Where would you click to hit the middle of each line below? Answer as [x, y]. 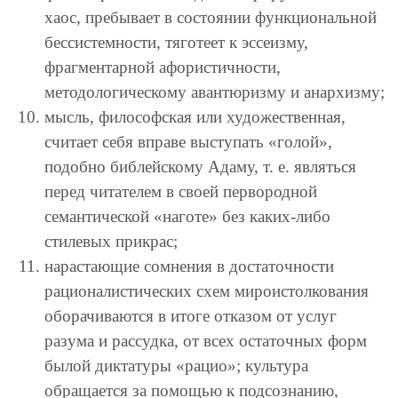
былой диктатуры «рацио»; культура [176, 366]
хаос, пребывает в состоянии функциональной [211, 18]
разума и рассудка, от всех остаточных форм [206, 341]
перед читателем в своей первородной [181, 192]
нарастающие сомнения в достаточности [189, 267]
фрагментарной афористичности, [163, 68]
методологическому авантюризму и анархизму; [215, 92]
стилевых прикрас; [111, 242]
